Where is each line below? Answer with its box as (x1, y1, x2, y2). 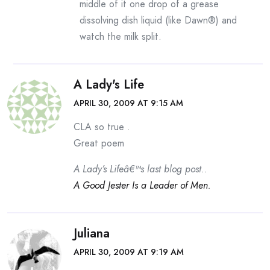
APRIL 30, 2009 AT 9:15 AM (74, 97, 183, 109)
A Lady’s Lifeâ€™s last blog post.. (74, 162, 207, 176)
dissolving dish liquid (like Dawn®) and (80, 13, 237, 27)
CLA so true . (74, 120, 130, 134)
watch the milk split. (80, 30, 162, 43)
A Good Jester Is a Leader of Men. (74, 178, 211, 192)
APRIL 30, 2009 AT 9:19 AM (74, 246, 184, 258)
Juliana (74, 225, 110, 242)
